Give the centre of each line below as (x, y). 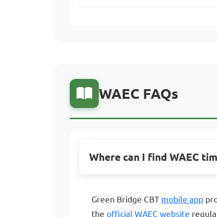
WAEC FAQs (139, 93)
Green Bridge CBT (126, 199)
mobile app (182, 199)
